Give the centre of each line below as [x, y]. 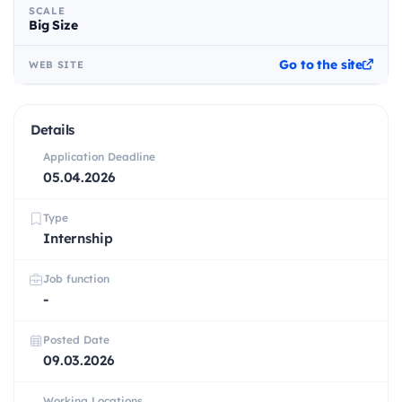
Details [52, 130]
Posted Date [76, 340]
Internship [78, 239]
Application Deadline [99, 157]
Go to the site [321, 65]
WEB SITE [57, 65]
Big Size [53, 26]
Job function [76, 279]
